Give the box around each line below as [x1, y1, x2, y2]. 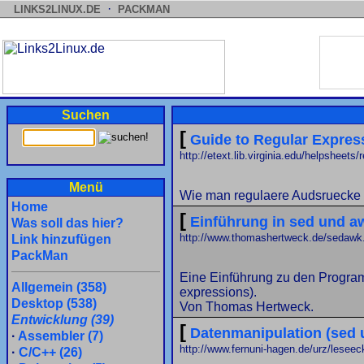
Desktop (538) [11, 297, 97, 310]
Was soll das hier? [11, 216, 123, 230]
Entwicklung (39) [11, 313, 114, 327]
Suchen [62, 108, 110, 122]
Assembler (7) [18, 329, 103, 343]
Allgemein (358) [11, 280, 106, 294]
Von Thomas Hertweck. [180, 300, 314, 314]
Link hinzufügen [11, 232, 111, 246]
